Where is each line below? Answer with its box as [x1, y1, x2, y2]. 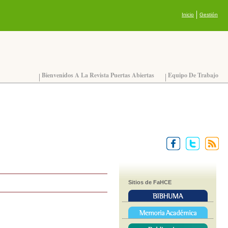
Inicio [182, 12, 194, 17]
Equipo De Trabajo [168, 71, 218, 79]
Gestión [199, 12, 218, 17]
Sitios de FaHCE [128, 179, 172, 186]
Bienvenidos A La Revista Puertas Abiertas [42, 71, 154, 79]
